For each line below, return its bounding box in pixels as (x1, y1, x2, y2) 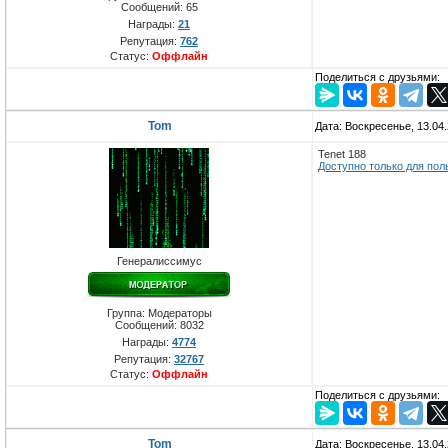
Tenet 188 (318, 148, 366, 161)
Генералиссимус (116, 255, 202, 268)
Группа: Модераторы (106, 307, 212, 320)
